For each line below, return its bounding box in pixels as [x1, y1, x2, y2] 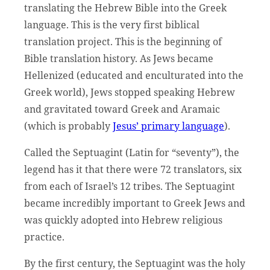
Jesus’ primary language [113, 119, 224, 133]
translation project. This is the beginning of [24, 34, 222, 48]
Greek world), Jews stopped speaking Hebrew [24, 85, 235, 99]
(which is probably [24, 119, 113, 133]
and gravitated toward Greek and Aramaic [24, 102, 220, 116]
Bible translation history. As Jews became [24, 51, 213, 65]
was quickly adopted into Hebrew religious [24, 213, 222, 227]
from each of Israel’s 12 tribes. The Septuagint [24, 179, 235, 193]
